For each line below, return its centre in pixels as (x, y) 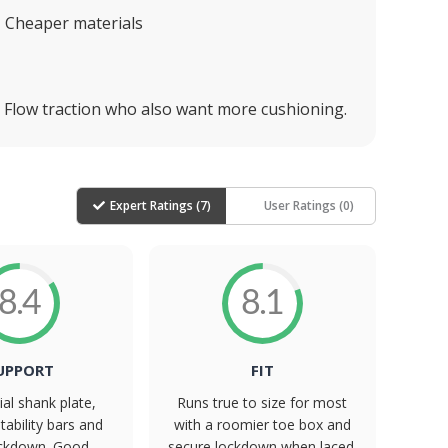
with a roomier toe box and (262, 424)
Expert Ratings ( (154, 205)
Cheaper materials (74, 23)
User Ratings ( (303, 205)
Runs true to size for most (262, 402)
